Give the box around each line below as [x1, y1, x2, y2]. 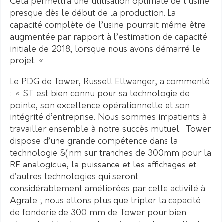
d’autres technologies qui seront [10, 172, 138, 182]
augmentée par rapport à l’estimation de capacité [10, 32, 207, 42]
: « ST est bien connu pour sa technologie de [10, 89, 190, 99]
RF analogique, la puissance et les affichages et [10, 160, 196, 170]
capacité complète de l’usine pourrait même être [10, 20, 206, 30]
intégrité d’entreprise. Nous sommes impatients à [10, 112, 207, 122]
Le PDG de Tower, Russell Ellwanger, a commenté [10, 77, 210, 87]
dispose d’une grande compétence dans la [10, 136, 178, 146]
